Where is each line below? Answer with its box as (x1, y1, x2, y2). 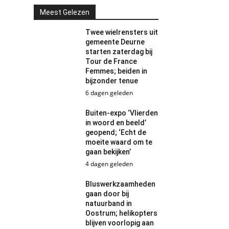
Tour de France (85, 57, 138, 65)
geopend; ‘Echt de (85, 128, 147, 136)
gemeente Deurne (85, 38, 145, 46)
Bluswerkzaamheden (85, 180, 156, 188)
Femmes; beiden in (85, 67, 148, 75)
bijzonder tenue (85, 77, 139, 85)
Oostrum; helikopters (85, 209, 158, 217)
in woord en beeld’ (85, 119, 147, 127)
